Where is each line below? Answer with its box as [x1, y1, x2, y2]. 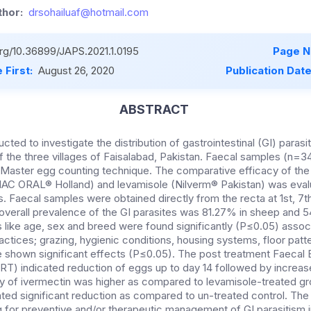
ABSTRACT [119, 102, 189, 117]
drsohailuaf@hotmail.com [28, 6, 149, 19]
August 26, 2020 [38, 64, 115, 78]
